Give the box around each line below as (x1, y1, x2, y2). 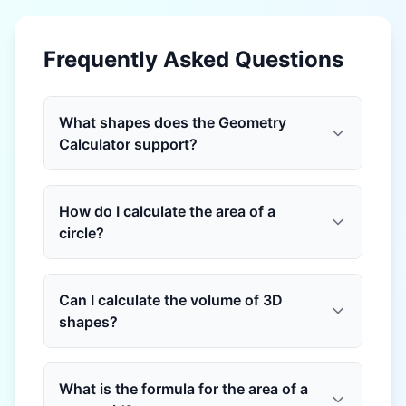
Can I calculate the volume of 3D (59, 291, 283, 309)
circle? (59, 224, 104, 242)
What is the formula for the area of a (59, 380, 308, 398)
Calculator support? (59, 135, 198, 153)
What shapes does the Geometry (59, 113, 286, 131)
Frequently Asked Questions (43, 46, 343, 72)
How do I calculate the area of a (59, 202, 275, 220)
